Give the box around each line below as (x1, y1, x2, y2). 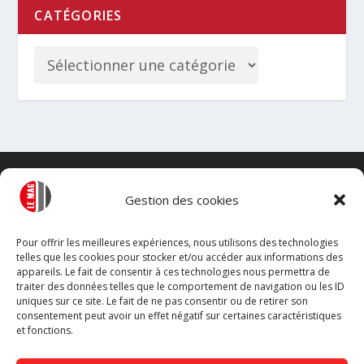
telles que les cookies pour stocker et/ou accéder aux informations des (16, 250, 343, 264)
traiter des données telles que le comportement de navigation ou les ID (16, 279, 344, 293)
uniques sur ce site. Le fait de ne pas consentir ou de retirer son (16, 294, 308, 308)
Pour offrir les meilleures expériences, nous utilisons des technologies (16, 236, 338, 249)
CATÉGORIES (34, 6, 123, 24)
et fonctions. (16, 323, 73, 337)
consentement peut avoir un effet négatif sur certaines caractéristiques (16, 309, 341, 323)
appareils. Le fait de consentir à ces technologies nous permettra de (16, 265, 330, 279)
